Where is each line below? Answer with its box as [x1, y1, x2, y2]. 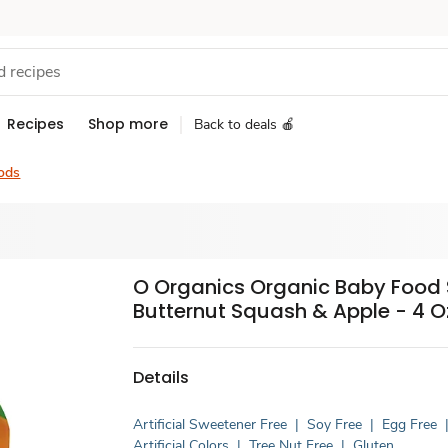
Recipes [7, 114, 64, 134]
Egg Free [382, 415, 438, 434]
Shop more [88, 114, 168, 134]
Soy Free [307, 415, 363, 434]
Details [133, 365, 190, 389]
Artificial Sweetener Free [133, 415, 288, 434]
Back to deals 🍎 [194, 115, 295, 134]
